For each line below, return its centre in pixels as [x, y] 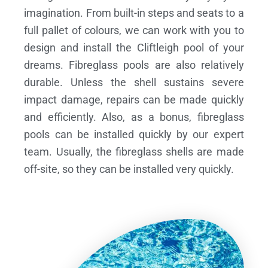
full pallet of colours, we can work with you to [134, 30]
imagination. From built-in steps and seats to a [134, 13]
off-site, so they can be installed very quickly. [129, 169]
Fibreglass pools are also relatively [156, 65]
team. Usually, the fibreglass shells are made [134, 151]
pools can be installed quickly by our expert [134, 134]
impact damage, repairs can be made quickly [134, 99]
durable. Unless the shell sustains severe [134, 82]
